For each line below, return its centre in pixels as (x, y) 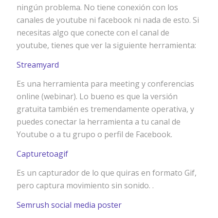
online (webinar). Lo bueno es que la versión (97, 97)
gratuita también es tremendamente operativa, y (105, 109)
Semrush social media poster (69, 205)
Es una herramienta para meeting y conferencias (105, 84)
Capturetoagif (42, 154)
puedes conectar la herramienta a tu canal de (98, 122)
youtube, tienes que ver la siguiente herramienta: (106, 45)
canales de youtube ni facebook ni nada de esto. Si (108, 20)
